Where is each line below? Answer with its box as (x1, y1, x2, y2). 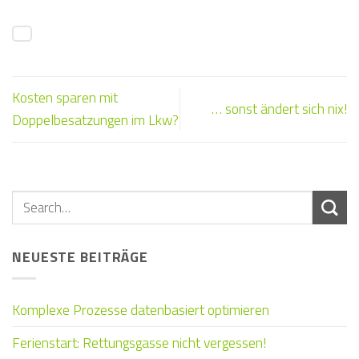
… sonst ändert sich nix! (212, 98, 347, 120)
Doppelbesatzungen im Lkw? (12, 109, 179, 131)
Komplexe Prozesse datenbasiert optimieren (12, 299, 269, 321)
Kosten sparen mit (12, 87, 118, 109)
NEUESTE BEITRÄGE (12, 245, 149, 268)
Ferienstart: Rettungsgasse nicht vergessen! (12, 332, 266, 354)
